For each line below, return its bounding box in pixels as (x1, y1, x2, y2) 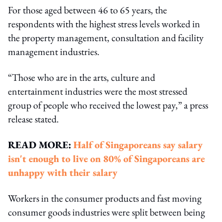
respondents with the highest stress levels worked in (8, 17, 200, 30)
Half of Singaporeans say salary (73, 138, 203, 151)
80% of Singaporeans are (103, 152, 205, 165)
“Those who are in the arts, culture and (8, 70, 155, 84)
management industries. (8, 45, 100, 58)
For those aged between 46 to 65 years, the (8, 3, 167, 16)
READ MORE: (8, 138, 71, 151)
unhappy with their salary (8, 166, 117, 179)
